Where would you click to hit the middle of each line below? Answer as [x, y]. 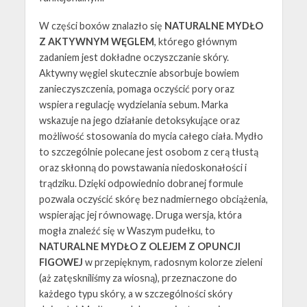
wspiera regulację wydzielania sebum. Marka [133, 104]
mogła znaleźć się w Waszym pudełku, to [127, 230]
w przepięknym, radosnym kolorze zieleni [173, 262]
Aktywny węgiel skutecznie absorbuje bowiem [139, 73]
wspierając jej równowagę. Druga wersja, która [140, 214]
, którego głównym [195, 41]
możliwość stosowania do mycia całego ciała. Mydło [151, 136]
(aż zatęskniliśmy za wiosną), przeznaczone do [138, 278]
